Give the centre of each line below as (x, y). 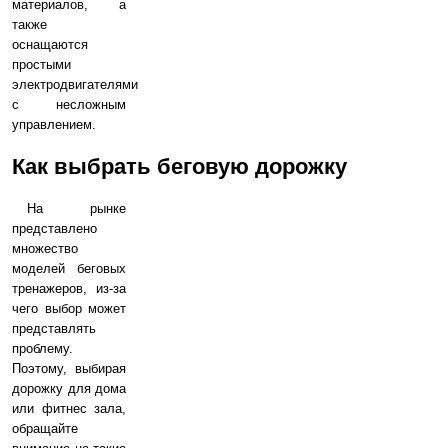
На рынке (76, 209)
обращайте (45, 429)
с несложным (69, 105)
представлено (54, 229)
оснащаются (50, 45)
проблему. (42, 349)
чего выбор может (69, 309)
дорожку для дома (69, 389)
